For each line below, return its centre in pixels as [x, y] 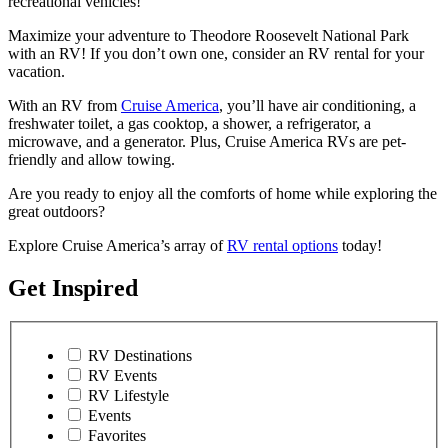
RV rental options [282, 245]
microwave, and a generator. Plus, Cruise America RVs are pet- [207, 141]
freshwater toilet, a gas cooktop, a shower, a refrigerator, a [189, 123]
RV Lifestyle [128, 396]
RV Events [122, 376]
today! [360, 245]
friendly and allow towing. [91, 159]
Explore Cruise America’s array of [117, 245]
